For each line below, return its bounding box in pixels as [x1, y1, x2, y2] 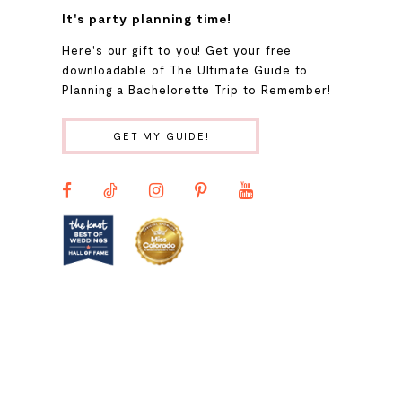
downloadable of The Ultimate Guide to [62, 63, 309, 78]
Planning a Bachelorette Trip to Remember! [62, 83, 332, 98]
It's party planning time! [62, 11, 232, 27]
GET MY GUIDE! [113, 130, 210, 143]
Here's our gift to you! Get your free [62, 43, 293, 58]
